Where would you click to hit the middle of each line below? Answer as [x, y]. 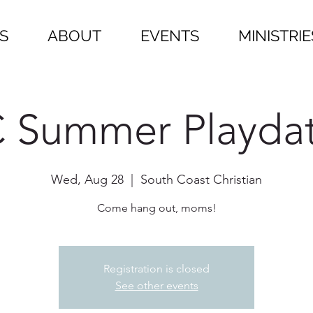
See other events [156, 285]
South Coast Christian [201, 180]
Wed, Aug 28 [87, 180]
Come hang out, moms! [156, 208]
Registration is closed [156, 269]
